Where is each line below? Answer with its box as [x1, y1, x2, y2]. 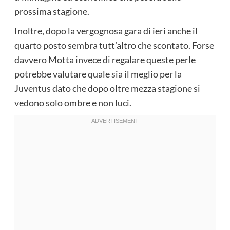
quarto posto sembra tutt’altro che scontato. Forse [14, 39, 214, 51]
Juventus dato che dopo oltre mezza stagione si [14, 82, 200, 94]
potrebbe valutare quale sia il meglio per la [14, 68, 182, 80]
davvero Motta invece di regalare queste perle [14, 53, 196, 65]
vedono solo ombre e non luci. [14, 97, 131, 108]
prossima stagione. [14, 5, 89, 17]
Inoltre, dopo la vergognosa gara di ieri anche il [14, 25, 198, 36]
